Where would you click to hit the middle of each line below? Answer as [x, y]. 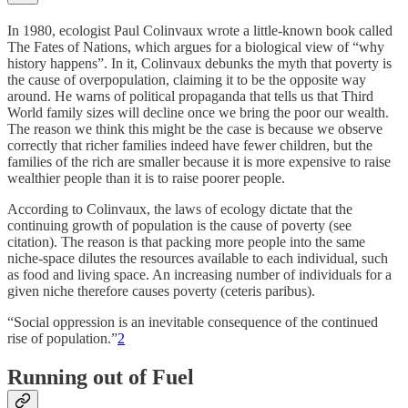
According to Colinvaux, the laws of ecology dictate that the [180, 209]
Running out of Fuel [101, 377]
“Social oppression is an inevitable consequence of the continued [193, 322]
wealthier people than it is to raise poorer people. [146, 178]
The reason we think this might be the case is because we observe [195, 129]
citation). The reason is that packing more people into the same [186, 242]
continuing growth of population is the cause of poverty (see [179, 226]
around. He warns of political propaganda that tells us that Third [190, 97]
